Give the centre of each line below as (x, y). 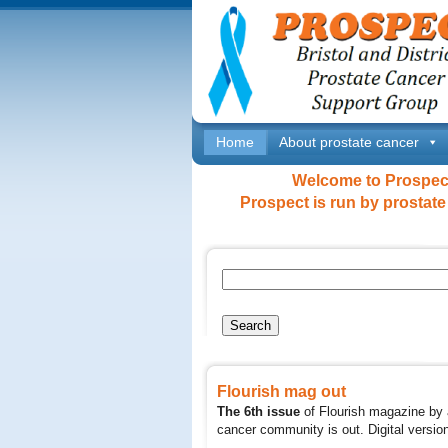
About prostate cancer (349, 142)
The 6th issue (258, 411)
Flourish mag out (281, 391)
